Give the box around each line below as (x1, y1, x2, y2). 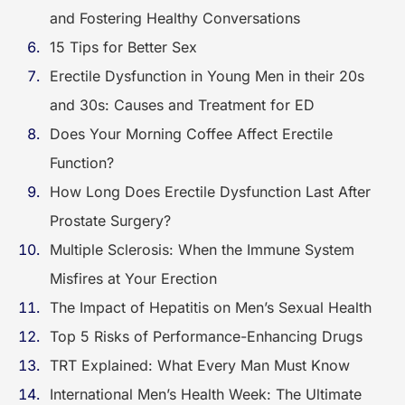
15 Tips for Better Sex (50, 38, 197, 56)
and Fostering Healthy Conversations (50, 9, 300, 27)
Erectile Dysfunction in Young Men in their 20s (50, 67, 364, 85)
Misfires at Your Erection (50, 269, 217, 287)
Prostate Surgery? (50, 212, 171, 230)
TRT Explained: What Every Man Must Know (50, 356, 354, 374)
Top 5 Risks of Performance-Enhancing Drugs (50, 327, 367, 345)
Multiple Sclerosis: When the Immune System (50, 240, 354, 259)
